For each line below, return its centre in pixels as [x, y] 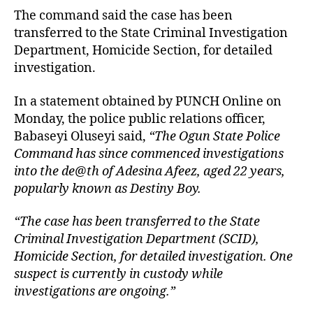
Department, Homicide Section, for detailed [143, 51]
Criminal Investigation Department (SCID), [137, 239]
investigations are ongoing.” [95, 292]
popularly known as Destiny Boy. [108, 189]
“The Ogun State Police [214, 136]
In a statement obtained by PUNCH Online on [148, 101]
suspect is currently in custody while [118, 274]
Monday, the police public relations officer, [140, 119]
